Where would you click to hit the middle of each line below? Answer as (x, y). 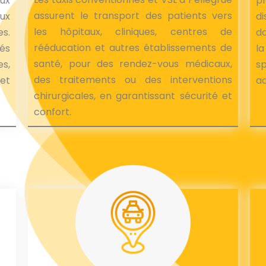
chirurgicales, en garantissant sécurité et (133, 96)
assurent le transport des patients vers (133, 15)
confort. (53, 112)
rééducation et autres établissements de (133, 47)
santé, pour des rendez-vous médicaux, (133, 64)
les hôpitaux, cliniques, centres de (133, 31)
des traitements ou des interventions (133, 80)
